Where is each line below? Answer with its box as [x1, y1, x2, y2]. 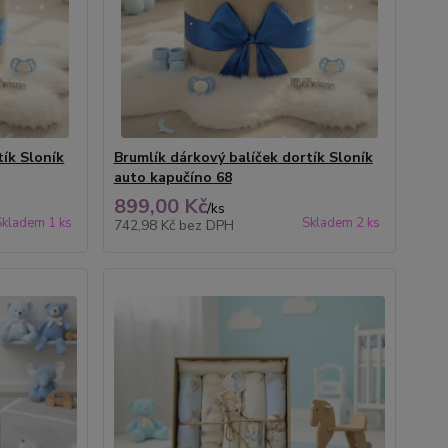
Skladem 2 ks [301, 214, 380, 232]
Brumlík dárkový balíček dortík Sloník [113, 148, 373, 167]
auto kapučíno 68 [113, 168, 232, 187]
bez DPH [178, 216, 234, 235]
